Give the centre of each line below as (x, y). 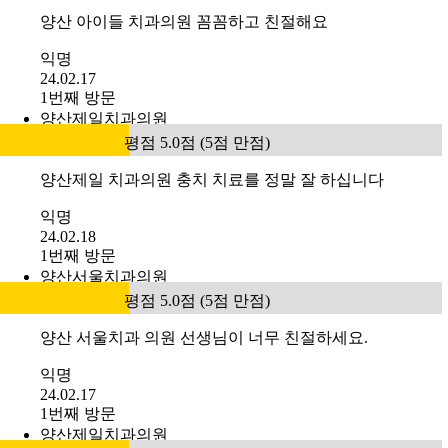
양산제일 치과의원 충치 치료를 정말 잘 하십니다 (212, 180)
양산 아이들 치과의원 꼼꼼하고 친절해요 (184, 22)
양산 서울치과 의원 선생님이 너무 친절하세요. (204, 338)
